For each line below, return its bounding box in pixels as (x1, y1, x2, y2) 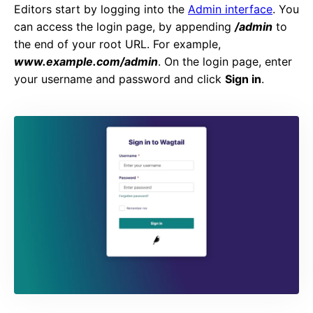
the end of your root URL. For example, (14, 37, 221, 51)
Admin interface (188, 2, 272, 16)
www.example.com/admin (14, 54, 158, 68)
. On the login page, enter (158, 54, 292, 68)
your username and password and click (14, 72, 225, 86)
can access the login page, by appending (14, 20, 235, 34)
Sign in (225, 72, 261, 86)
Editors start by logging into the (14, 2, 188, 16)
